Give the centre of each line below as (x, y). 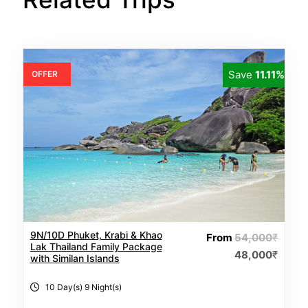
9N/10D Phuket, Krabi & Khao (96, 234)
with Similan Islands (75, 258)
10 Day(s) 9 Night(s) (83, 287)
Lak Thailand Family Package (96, 246)
